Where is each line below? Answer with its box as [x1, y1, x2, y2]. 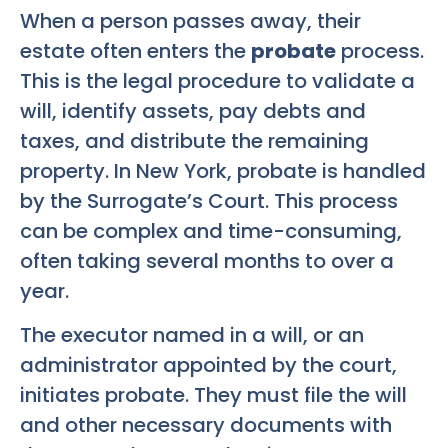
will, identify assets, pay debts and [20, 96, 366, 125]
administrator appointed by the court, [20, 350, 397, 379]
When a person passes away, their [20, 6, 361, 35]
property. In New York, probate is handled [20, 156, 426, 185]
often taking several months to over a [20, 246, 394, 275]
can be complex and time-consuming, [20, 216, 402, 245]
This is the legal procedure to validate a [20, 66, 415, 95]
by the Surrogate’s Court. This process [20, 186, 398, 215]
